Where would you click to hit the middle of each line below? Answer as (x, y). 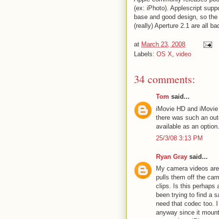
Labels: (145, 54)
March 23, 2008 (163, 44)
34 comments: (164, 79)
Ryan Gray (172, 156)
